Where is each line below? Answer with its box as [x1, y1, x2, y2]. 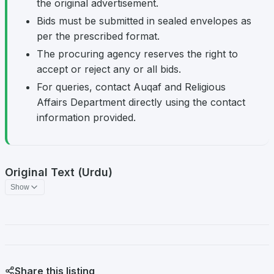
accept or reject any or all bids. [37, 63, 181, 76]
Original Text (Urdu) [5, 166, 113, 179]
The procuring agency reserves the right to [37, 48, 238, 61]
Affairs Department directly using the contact [37, 96, 245, 109]
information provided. [37, 111, 136, 124]
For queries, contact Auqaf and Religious [37, 81, 226, 94]
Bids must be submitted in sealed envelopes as [37, 15, 251, 28]
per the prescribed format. [37, 30, 160, 43]
